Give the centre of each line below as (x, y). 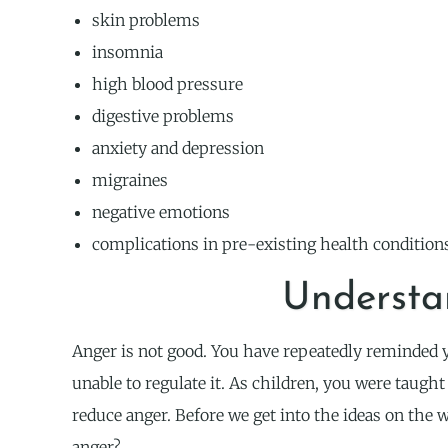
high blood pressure (167, 84)
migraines (130, 180)
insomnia (127, 52)
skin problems (146, 20)
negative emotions (161, 212)
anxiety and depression (178, 148)
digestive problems (163, 116)
